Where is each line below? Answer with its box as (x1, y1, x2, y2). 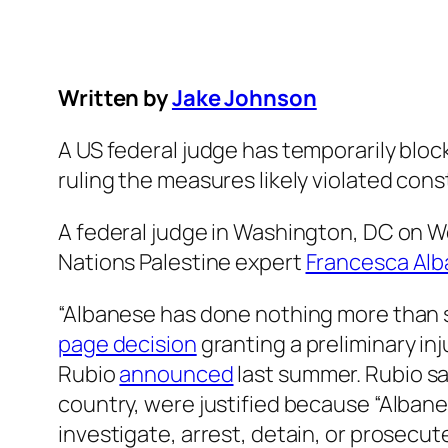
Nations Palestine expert (58, 247, 306, 278)
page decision (58, 329, 197, 360)
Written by (58, 83, 169, 114)
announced (119, 359, 234, 390)
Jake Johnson (171, 83, 317, 114)
